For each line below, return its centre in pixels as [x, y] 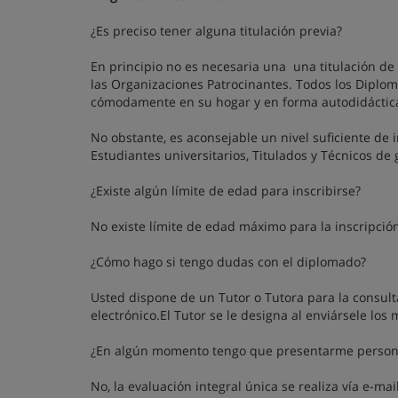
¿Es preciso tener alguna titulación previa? [216, 31]
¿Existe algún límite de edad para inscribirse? [226, 191]
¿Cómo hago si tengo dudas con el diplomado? [228, 262]
